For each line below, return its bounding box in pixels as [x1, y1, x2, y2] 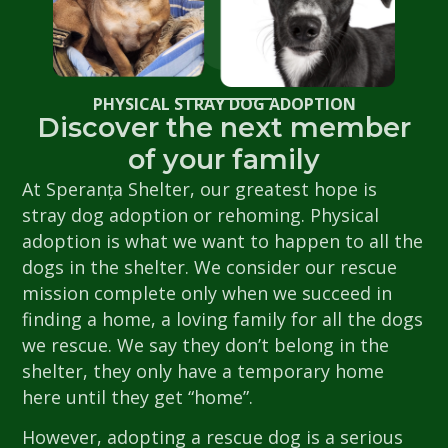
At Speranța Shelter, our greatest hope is [22, 176, 378, 201]
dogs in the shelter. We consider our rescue [22, 254, 398, 279]
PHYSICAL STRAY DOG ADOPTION [92, 92, 356, 115]
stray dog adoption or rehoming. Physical [22, 202, 380, 227]
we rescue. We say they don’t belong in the [22, 332, 390, 357]
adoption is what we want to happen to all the [22, 228, 424, 253]
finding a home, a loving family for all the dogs [22, 306, 424, 331]
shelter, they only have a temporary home [22, 358, 385, 383]
